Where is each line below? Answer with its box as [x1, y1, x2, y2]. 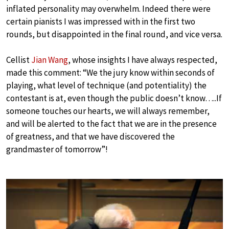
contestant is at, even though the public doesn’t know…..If [6, 92, 222, 104]
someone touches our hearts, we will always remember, [6, 105, 210, 117]
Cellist [6, 54, 31, 65]
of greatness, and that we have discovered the [6, 130, 175, 142]
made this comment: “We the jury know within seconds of [6, 66, 215, 78]
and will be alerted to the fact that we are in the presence [6, 118, 217, 129]
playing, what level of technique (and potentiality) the [6, 79, 207, 91]
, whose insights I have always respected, [68, 54, 217, 65]
